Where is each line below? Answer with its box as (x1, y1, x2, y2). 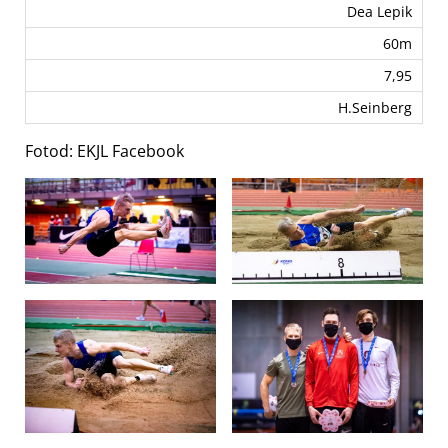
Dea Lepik (347, 2, 412, 22)
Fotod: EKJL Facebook (25, 140, 184, 163)
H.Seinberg (338, 98, 412, 118)
